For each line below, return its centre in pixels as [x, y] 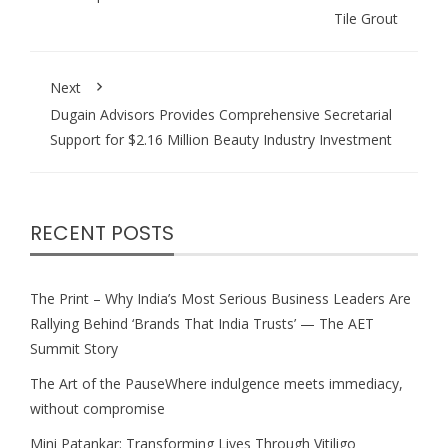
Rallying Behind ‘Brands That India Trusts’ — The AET [202, 324]
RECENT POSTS [102, 233]
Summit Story [74, 349]
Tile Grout [366, 19]
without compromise [97, 409]
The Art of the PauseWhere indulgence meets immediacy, [216, 384]
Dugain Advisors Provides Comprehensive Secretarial [221, 115]
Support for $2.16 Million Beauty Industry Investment [221, 140]
